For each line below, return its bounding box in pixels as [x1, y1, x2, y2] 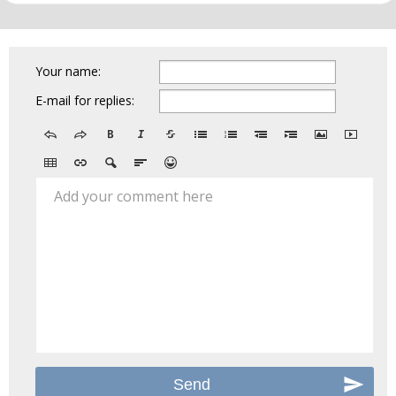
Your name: [35, 62, 101, 80]
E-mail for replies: [35, 91, 134, 109]
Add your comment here [54, 186, 213, 206]
